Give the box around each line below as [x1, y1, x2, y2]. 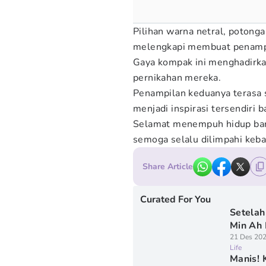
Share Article [142, 161, 193, 172]
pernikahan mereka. [133, 71, 221, 84]
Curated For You [140, 193, 211, 206]
